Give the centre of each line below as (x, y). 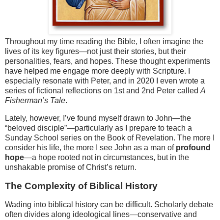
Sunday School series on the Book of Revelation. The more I (110, 138)
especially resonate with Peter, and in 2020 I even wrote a (105, 81)
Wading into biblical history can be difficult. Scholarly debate (109, 204)
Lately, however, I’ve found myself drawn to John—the (98, 118)
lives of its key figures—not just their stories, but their (96, 52)
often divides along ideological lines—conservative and (101, 214)
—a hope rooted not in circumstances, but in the (107, 158)
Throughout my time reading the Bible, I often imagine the (104, 42)
